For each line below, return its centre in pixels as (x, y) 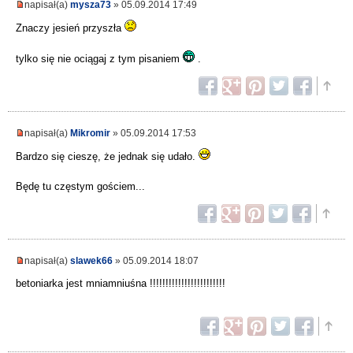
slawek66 (91, 261)
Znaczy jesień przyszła (70, 28)
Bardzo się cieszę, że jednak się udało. (107, 157)
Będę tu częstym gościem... (80, 187)
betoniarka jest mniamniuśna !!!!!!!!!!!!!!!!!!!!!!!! (121, 284)
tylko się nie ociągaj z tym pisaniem (99, 59)
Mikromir (90, 133)
